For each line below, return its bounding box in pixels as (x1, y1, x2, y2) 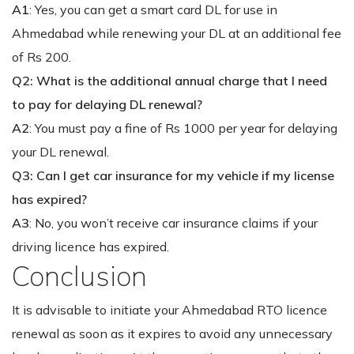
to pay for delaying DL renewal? (12, 96, 202, 112)
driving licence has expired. (12, 238, 169, 254)
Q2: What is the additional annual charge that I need (12, 72, 327, 88)
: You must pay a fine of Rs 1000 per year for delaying (29, 119, 337, 136)
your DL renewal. (12, 143, 109, 160)
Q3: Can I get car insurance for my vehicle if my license (12, 167, 334, 183)
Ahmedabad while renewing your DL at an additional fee (12, 24, 341, 41)
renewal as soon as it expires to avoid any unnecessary (12, 325, 333, 341)
